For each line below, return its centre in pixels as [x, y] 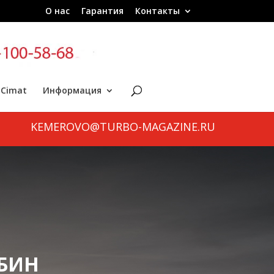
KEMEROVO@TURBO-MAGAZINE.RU [123, 127]
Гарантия [102, 10]
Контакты [157, 10]
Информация [72, 90]
